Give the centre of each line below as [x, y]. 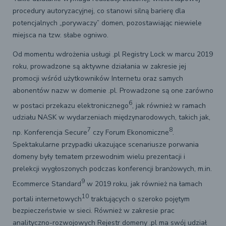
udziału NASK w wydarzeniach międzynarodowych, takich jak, [111, 118]
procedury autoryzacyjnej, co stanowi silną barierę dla [99, 11]
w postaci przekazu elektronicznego [71, 105]
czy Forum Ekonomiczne [130, 132]
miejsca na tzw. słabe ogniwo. [61, 35]
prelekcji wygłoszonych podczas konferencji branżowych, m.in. [112, 168]
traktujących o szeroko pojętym [139, 199]
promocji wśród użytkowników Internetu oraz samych [98, 78]
